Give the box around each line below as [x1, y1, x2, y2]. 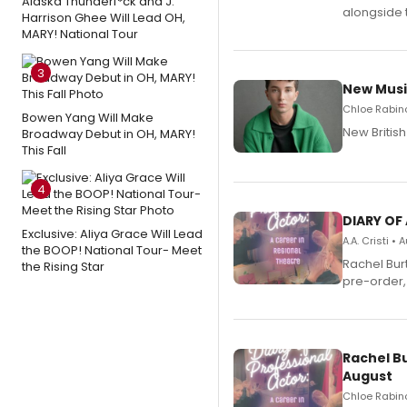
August [342, 367, 392, 385]
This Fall [22, 142, 66, 159]
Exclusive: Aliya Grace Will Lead [22, 225, 203, 243]
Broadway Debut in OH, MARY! [22, 125, 195, 143]
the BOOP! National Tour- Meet [22, 242, 202, 259]
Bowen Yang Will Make [22, 109, 154, 126]
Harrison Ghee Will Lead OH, [22, 9, 185, 26]
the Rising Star [22, 258, 104, 275]
